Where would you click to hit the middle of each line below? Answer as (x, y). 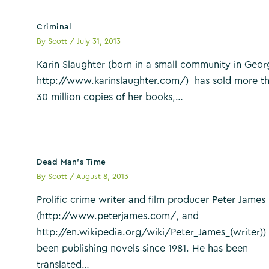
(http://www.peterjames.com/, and (118, 216)
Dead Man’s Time (71, 162)
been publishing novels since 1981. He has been (143, 249)
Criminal (54, 27)
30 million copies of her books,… (110, 98)
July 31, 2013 (99, 41)
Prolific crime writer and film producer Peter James (151, 200)
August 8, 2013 (103, 176)
